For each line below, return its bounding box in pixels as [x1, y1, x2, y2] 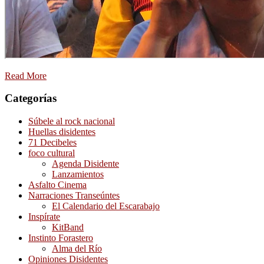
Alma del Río [52, 243, 102, 254]
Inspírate [28, 212, 60, 222]
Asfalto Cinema [28, 180, 87, 190]
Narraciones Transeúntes [28, 190, 120, 201]
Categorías [5, 92, 57, 105]
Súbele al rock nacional [28, 116, 115, 127]
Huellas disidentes [28, 127, 95, 137]
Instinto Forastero [28, 233, 93, 243]
